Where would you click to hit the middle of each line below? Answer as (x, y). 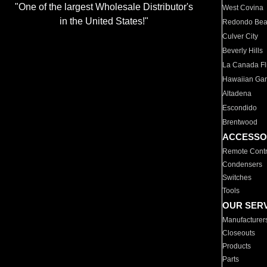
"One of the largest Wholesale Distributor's (104, 7)
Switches (237, 178)
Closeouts (239, 233)
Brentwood (240, 122)
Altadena (237, 94)
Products (237, 246)
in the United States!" (104, 21)
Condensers (243, 164)
